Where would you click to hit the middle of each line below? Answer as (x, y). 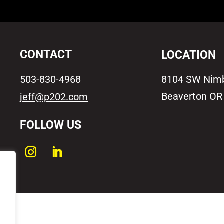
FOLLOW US (51, 125)
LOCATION (188, 55)
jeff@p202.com (54, 97)
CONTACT (46, 54)
